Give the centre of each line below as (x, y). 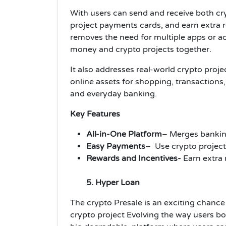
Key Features (95, 114)
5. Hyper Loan (113, 182)
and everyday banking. (114, 94)
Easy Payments (116, 146)
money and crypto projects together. (141, 49)
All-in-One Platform (124, 134)
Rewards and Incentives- (135, 158)
